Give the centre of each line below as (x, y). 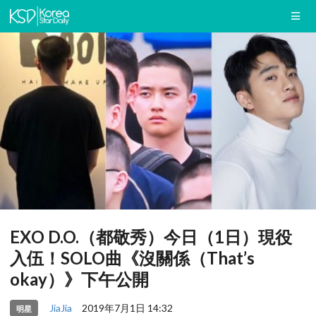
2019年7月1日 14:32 (127, 308)
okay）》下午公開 (79, 279)
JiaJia (60, 308)
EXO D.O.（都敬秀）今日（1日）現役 (151, 237)
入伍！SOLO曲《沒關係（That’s (132, 258)
